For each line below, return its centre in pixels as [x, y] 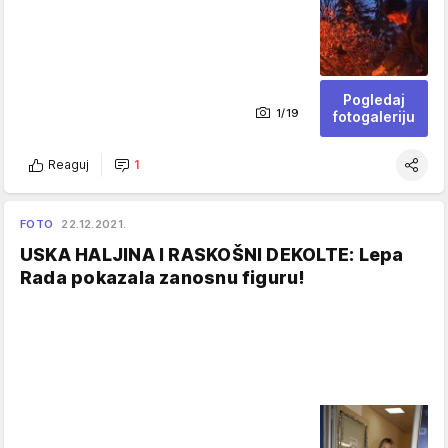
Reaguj [68, 165]
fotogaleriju [374, 116]
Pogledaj [374, 99]
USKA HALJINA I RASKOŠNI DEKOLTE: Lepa [212, 254]
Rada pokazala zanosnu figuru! [163, 277]
